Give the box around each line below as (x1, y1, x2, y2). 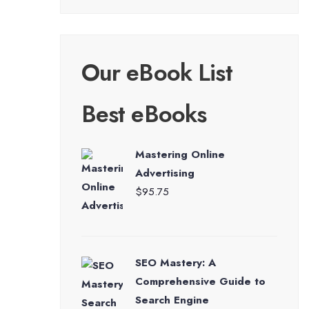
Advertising (134, 166, 195, 181)
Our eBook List (81, 56, 232, 90)
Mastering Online (134, 147, 225, 162)
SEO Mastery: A (134, 255, 216, 270)
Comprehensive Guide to (134, 274, 266, 289)
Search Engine (134, 292, 209, 308)
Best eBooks (81, 97, 207, 131)
